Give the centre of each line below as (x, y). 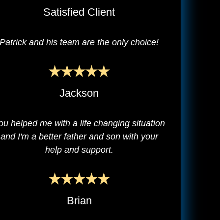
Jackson (79, 93)
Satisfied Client (79, 12)
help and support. (79, 150)
